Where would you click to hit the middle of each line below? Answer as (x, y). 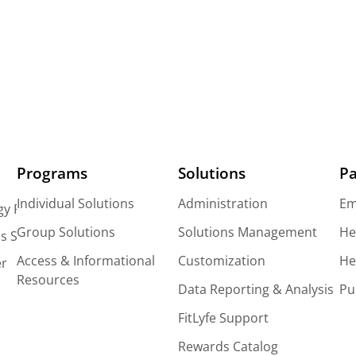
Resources (48, 280)
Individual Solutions (76, 204)
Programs (52, 172)
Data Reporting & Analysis (255, 290)
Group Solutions (66, 232)
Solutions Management (247, 232)
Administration (222, 204)
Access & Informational (86, 261)
